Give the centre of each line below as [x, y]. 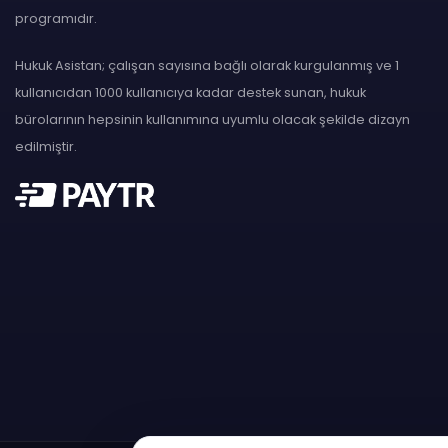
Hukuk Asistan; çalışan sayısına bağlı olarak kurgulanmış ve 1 [207, 65]
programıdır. [56, 18]
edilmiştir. [46, 146]
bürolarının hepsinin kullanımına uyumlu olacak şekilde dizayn [212, 119]
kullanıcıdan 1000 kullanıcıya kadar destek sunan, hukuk [190, 92]
